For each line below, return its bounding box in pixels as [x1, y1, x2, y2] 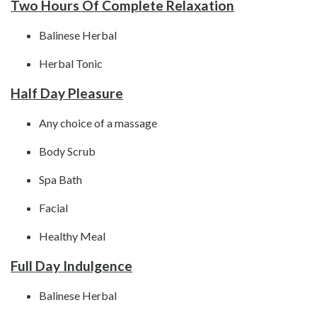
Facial [39, 201, 68, 215]
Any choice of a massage [39, 116, 157, 130]
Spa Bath [39, 173, 82, 187]
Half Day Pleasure [11, 85, 123, 102]
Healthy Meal [39, 229, 105, 243]
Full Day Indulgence [11, 258, 132, 275]
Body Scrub [39, 144, 96, 158]
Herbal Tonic [39, 57, 103, 71]
